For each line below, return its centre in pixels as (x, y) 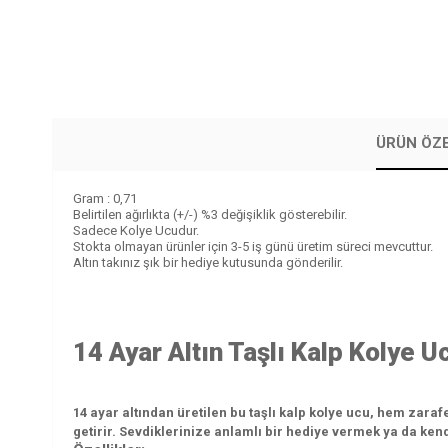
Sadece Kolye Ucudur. (136, 230)
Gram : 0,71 (105, 198)
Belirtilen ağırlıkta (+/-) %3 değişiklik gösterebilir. (210, 214)
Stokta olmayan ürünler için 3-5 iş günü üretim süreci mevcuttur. (253, 246)
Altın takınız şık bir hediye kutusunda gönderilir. (208, 262)
